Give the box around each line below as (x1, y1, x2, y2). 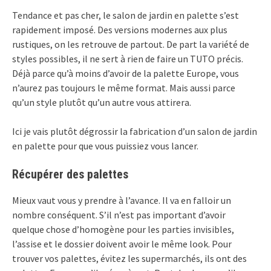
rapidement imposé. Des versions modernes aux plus (12, 24, 227, 36)
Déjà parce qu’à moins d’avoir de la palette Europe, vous (12, 67, 239, 80)
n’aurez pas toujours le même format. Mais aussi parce (12, 82, 235, 94)
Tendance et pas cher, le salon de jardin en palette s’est (12, 9, 239, 22)
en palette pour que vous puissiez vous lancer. (12, 140, 198, 152)
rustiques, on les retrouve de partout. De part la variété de (12, 38, 249, 51)
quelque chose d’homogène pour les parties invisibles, (12, 223, 234, 236)
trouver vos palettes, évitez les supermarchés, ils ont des (12, 252, 247, 265)
